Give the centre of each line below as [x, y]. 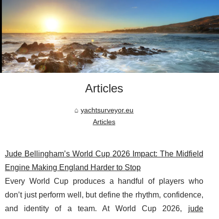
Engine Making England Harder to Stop [73, 168]
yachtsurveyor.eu [107, 110]
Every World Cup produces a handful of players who [104, 181]
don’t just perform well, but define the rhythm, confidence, [104, 195]
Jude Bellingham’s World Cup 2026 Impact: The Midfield [104, 154]
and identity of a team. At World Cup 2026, [97, 209]
